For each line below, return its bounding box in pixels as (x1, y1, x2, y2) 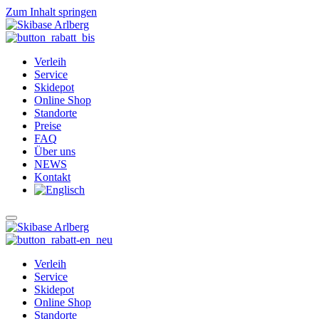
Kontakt (34, 171, 70, 183)
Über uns (34, 145, 75, 157)
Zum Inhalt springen (6, 6, 97, 18)
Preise (34, 120, 61, 132)
